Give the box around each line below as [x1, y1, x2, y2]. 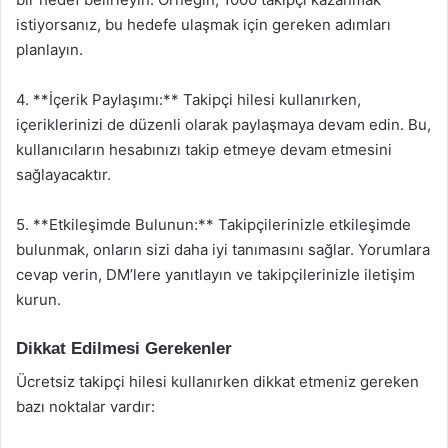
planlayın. [16, 40, 83, 59]
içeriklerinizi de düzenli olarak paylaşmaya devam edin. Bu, [16, 115, 431, 134]
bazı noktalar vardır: [16, 396, 155, 416]
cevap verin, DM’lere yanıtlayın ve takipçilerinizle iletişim [16, 265, 415, 284]
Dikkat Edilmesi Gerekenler [16, 339, 232, 358]
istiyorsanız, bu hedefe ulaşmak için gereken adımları [16, 15, 391, 34]
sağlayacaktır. [16, 165, 111, 184]
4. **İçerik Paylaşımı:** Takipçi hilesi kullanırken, [16, 90, 361, 109]
